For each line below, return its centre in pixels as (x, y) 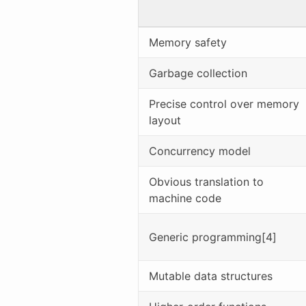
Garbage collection (198, 73)
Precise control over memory (224, 103)
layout (165, 120)
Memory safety (188, 42)
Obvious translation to (206, 181)
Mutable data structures (211, 276)
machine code (185, 198)
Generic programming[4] (213, 237)
